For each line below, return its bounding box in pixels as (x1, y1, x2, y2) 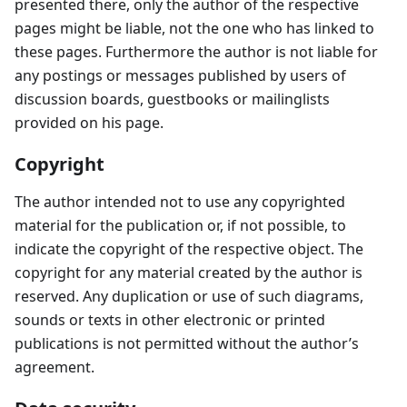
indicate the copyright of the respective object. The (15, 239, 363, 259)
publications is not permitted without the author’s (15, 333, 359, 353)
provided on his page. (15, 113, 164, 133)
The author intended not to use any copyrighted (15, 192, 345, 212)
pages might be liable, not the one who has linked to (15, 18, 374, 38)
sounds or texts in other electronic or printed (15, 310, 325, 330)
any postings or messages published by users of (15, 65, 346, 85)
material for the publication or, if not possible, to (15, 215, 346, 235)
